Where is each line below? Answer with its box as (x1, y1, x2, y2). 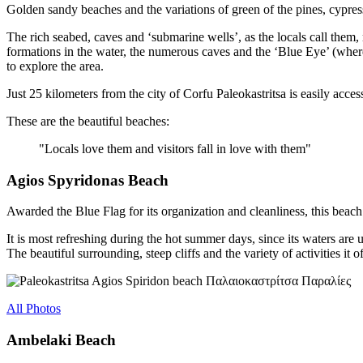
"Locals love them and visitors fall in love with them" (39, 142, 311, 156)
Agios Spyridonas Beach (6, 171, 169, 189)
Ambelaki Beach (6, 331, 116, 349)
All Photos (6, 301, 61, 316)
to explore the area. (6, 59, 104, 73)
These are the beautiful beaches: (6, 114, 169, 128)
